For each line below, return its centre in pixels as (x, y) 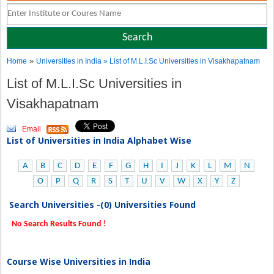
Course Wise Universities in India (79, 261)
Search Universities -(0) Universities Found (103, 205)
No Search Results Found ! (58, 224)
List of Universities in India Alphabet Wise (99, 140)
